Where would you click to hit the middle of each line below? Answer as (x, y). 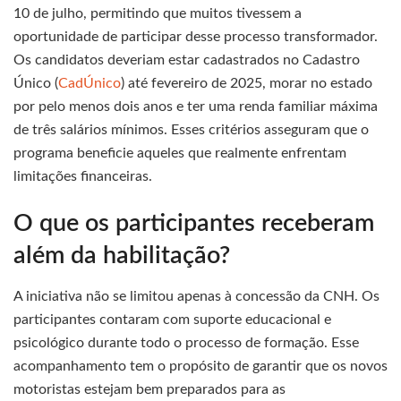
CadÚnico (90, 83)
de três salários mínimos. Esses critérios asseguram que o (191, 129)
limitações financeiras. (83, 176)
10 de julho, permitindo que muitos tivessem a (158, 13)
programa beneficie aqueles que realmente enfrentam (180, 153)
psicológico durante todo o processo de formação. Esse (186, 343)
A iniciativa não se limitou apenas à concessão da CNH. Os (196, 297)
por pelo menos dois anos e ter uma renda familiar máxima (196, 106)
